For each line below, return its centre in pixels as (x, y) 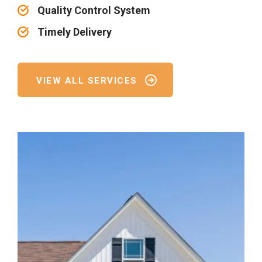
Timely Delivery (75, 32)
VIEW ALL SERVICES (87, 81)
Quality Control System (94, 11)
